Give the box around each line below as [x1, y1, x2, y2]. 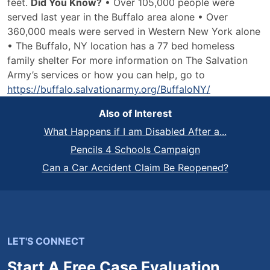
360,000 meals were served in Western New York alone [7, 25, 260, 37]
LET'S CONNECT [7, 235, 85, 247]
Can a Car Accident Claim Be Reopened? [42, 162, 228, 174]
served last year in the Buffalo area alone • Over [7, 11, 228, 23]
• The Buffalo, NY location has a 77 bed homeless [7, 40, 234, 52]
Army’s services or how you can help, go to [7, 69, 205, 81]
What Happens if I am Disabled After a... [43, 125, 227, 137]
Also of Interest [98, 107, 172, 119]
